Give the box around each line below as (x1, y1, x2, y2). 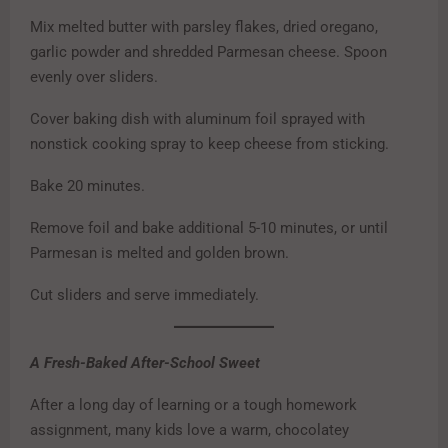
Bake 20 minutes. (30, 177, 145, 196)
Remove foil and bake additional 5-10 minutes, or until (30, 219, 388, 238)
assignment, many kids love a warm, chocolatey (30, 420, 349, 439)
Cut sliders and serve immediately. (30, 286, 259, 305)
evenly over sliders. (30, 68, 158, 87)
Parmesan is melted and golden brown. (30, 244, 289, 263)
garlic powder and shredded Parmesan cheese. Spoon (30, 43, 387, 62)
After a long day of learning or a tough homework (30, 395, 357, 414)
